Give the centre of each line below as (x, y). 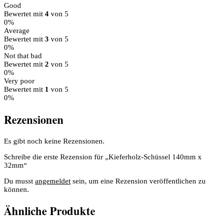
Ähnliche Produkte (50, 211)
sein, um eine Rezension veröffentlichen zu (138, 181)
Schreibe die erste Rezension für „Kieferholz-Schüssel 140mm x (103, 157)
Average (17, 31)
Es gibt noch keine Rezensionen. (54, 141)
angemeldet (53, 181)
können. (17, 189)
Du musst (19, 181)
